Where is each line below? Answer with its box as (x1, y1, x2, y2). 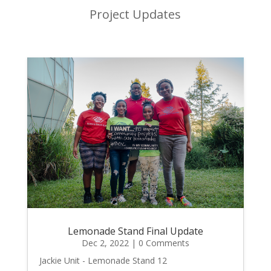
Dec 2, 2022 (81, 237, 129, 249)
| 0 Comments (128, 237, 189, 249)
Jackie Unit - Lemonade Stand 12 (39, 254, 167, 266)
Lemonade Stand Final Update (67, 224, 203, 238)
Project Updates (90, 6, 181, 23)
